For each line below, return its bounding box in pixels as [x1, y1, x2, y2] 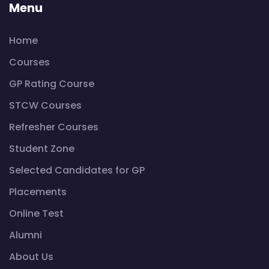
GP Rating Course [9, 77, 94, 91]
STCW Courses [9, 98, 82, 113]
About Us [9, 250, 53, 264]
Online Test [9, 207, 64, 221]
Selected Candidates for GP [9, 163, 145, 178]
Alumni [9, 228, 42, 243]
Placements [9, 185, 67, 199]
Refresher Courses [9, 120, 98, 134]
